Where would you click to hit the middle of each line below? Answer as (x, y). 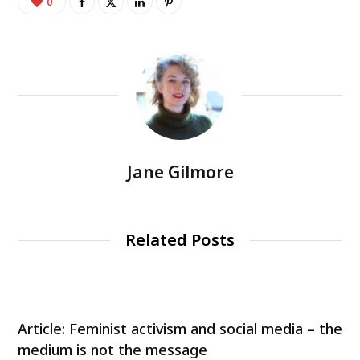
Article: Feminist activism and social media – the (180, 329)
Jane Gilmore (180, 172)
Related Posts (180, 240)
